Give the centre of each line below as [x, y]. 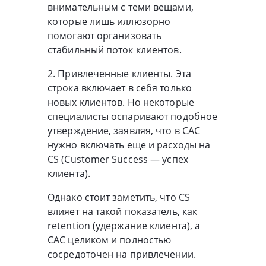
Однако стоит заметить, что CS [119, 197]
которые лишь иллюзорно [109, 21]
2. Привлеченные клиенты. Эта [119, 73]
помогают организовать [105, 35]
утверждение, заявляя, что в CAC [124, 130]
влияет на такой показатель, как [123, 211]
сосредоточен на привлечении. [122, 254]
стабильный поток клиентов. [115, 50]
